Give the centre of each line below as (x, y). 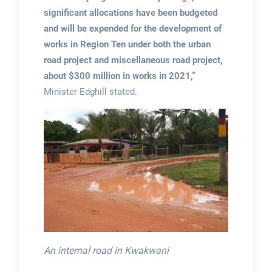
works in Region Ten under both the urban (127, 45)
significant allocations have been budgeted (130, 13)
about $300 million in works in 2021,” (119, 76)
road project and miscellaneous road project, (133, 60)
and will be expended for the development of (132, 29)
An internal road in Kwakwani (106, 250)
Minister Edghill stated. (90, 92)
